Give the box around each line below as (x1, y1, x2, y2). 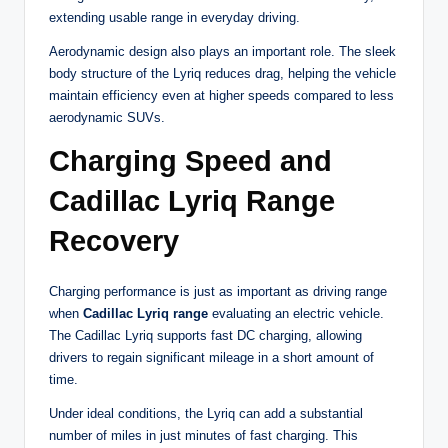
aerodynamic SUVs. (49, 110, 165, 126)
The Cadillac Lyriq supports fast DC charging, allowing (49, 328, 362, 344)
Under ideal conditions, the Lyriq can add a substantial (49, 406, 363, 422)
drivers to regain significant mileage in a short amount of (49, 350, 374, 366)
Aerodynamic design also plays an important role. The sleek (49, 44, 396, 60)
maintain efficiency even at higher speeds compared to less (49, 88, 394, 104)
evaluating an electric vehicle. (208, 306, 384, 322)
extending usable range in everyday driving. (49, 10, 300, 26)
